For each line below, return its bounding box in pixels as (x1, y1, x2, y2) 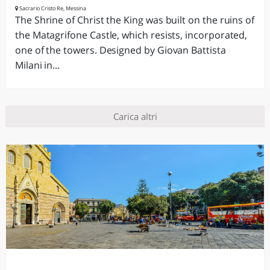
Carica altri (113, 110, 157, 122)
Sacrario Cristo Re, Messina (18, 4, 86, 12)
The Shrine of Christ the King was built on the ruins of (15, 13, 255, 27)
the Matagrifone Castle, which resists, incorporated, (15, 28, 248, 42)
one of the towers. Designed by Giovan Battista (15, 43, 226, 57)
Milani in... (15, 58, 60, 72)
